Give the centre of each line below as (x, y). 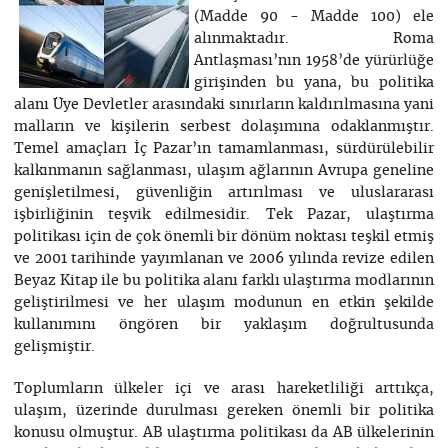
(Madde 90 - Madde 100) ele (314, 17)
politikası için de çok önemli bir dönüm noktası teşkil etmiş (224, 237)
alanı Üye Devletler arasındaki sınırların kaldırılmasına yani (224, 105)
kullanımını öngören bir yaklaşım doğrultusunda (224, 325)
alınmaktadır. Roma (314, 39)
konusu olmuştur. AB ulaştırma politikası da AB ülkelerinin (224, 433)
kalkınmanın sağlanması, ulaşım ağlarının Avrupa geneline (224, 171)
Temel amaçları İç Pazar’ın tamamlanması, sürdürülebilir (224, 149)
